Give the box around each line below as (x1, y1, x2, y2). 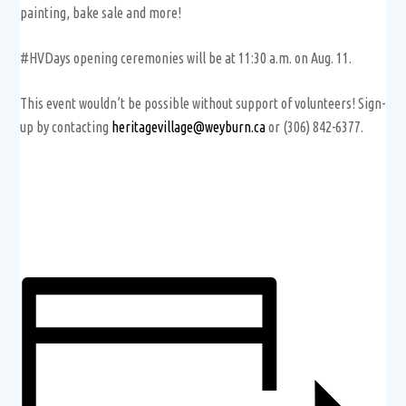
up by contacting (20, 118, 112, 135)
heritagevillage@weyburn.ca (111, 118, 266, 135)
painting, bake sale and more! (20, 4, 182, 21)
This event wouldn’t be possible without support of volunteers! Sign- (20, 94, 386, 111)
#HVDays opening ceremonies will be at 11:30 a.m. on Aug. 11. (20, 49, 353, 66)
